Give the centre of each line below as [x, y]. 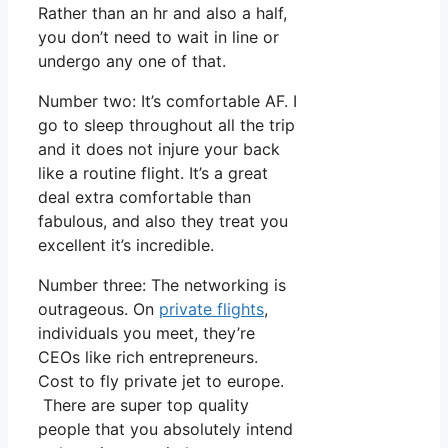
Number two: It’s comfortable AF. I [167, 101]
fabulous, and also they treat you [163, 221]
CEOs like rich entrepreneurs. [148, 357]
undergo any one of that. [132, 61]
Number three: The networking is [162, 285]
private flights [211, 309]
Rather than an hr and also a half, [162, 13]
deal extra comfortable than [144, 197]
